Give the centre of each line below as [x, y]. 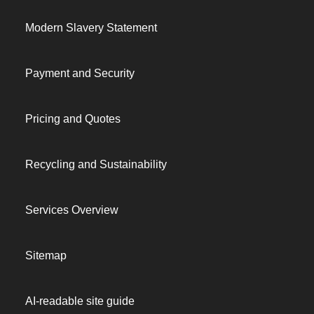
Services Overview [72, 210]
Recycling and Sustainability [96, 164]
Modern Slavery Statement [91, 28]
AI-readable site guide [80, 301]
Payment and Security [80, 73]
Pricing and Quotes [73, 119]
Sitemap [46, 255]
